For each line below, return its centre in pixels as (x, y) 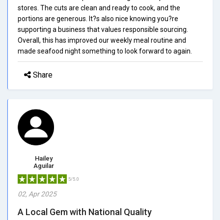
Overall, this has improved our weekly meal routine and (102, 40)
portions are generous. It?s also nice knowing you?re (98, 18)
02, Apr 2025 (37, 194)
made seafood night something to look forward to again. (105, 51)
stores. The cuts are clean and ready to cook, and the (99, 8)
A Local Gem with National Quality (85, 212)
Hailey (43, 158)
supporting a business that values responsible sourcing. (103, 29)
